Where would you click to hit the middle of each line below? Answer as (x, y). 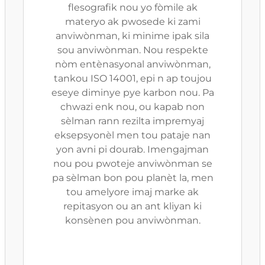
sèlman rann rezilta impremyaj (132, 121)
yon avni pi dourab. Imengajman (132, 149)
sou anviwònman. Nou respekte (132, 50)
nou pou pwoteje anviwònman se (132, 164)
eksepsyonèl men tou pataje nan (132, 135)
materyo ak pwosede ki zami (132, 22)
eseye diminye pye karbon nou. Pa (132, 93)
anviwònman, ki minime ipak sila (132, 36)
